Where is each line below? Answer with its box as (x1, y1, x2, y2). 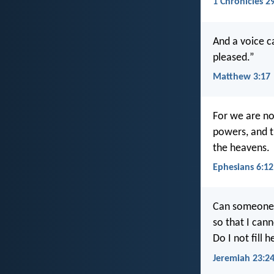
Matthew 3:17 (213, 72, 270, 82)
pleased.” (213, 51, 254, 64)
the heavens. (213, 143, 270, 155)
